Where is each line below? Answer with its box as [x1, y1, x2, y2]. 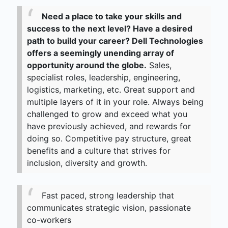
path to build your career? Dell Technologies [27, 36, 203, 46]
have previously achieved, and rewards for [27, 121, 191, 132]
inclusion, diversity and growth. [27, 158, 147, 168]
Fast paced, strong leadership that [42, 190, 174, 201]
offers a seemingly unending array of [27, 48, 174, 59]
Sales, [147, 60, 172, 71]
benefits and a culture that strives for [27, 146, 170, 156]
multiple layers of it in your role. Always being [27, 97, 204, 107]
